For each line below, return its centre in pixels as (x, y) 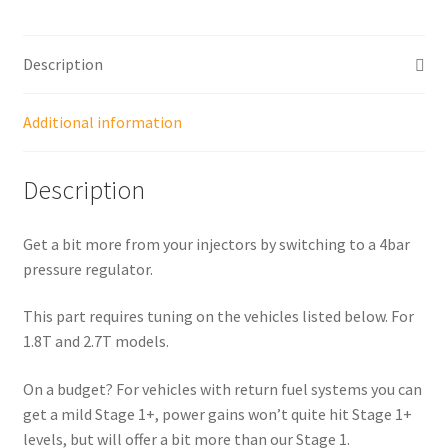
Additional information (102, 122)
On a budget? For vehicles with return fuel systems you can (222, 388)
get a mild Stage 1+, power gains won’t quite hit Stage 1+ (217, 413)
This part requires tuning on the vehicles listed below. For (218, 316)
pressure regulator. (87, 268)
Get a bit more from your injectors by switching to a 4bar (216, 243)
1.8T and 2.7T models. (95, 341)
